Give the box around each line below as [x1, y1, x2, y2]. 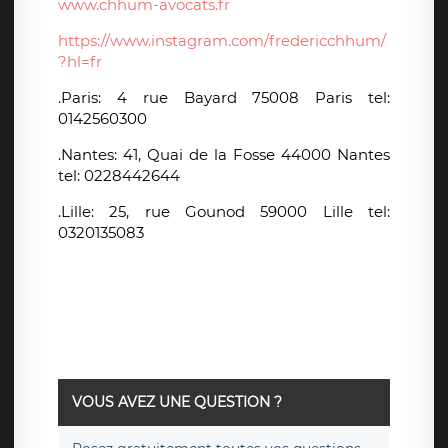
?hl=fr [58, 52, 102, 72]
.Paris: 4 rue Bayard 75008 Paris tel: [58, 88, 390, 108]
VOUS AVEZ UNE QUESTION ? [72, 393, 282, 412]
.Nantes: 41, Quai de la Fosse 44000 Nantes [58, 145, 390, 165]
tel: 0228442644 [58, 166, 180, 186]
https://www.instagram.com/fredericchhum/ [58, 31, 386, 51]
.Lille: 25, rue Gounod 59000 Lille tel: [58, 202, 390, 222]
